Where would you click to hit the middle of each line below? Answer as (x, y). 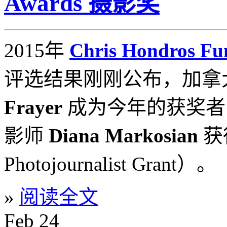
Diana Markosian (123, 135)
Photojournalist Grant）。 (110, 164)
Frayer (33, 107)
